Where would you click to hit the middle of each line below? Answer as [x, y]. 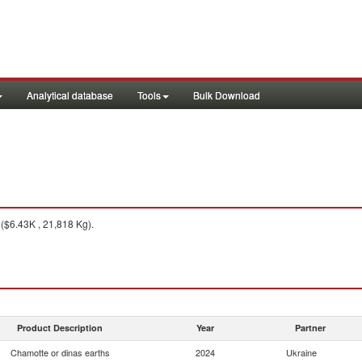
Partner [310, 328]
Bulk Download [227, 95]
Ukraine [301, 352]
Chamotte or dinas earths [60, 352]
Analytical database [70, 95]
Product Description [60, 328]
